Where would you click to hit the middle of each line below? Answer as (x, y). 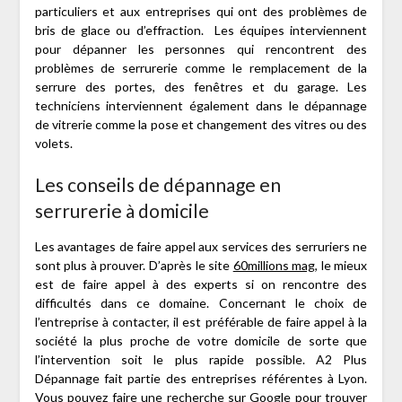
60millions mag (274, 266)
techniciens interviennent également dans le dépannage (201, 106)
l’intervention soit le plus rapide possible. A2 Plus (201, 360)
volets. (53, 144)
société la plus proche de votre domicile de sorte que (201, 341)
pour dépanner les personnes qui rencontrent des (201, 49)
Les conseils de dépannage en (157, 185)
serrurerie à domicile (122, 211)
